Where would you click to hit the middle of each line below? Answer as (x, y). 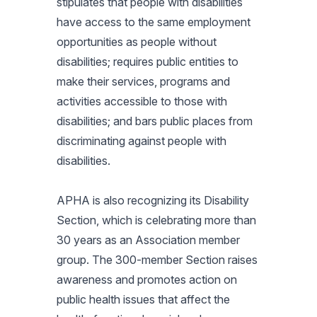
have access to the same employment (154, 22)
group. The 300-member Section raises (157, 260)
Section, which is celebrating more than (156, 220)
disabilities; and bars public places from (155, 121)
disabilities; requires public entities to (148, 62)
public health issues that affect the (143, 299)
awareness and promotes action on (147, 279)
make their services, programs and (143, 81)
